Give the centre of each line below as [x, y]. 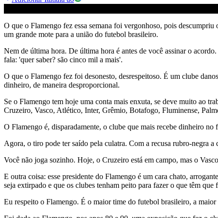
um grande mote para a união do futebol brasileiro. [81, 35]
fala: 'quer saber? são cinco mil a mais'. [63, 60]
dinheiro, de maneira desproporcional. [62, 85]
